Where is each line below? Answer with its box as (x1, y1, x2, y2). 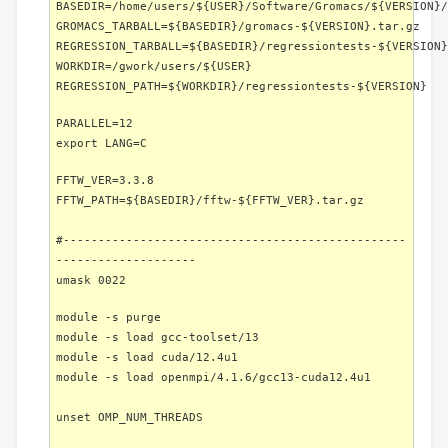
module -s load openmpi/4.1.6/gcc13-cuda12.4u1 (56, 370, 371, 384)
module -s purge (56, 310, 161, 324)
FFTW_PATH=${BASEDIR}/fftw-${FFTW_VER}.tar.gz (56, 193, 364, 207)
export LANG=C (56, 136, 147, 150)
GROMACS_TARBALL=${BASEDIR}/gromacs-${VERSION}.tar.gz (56, 19, 420, 33)
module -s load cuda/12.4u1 (56, 350, 238, 364)
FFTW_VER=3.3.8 (56, 173, 154, 187)
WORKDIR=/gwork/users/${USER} (56, 59, 252, 73)
